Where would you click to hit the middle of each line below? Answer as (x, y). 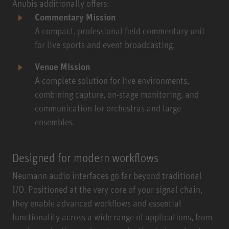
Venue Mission (62, 66)
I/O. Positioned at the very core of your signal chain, (107, 189)
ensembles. (56, 121)
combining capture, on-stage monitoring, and (117, 94)
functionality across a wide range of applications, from (112, 216)
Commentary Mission (76, 17)
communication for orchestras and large (108, 108)
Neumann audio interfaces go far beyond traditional (107, 175)
